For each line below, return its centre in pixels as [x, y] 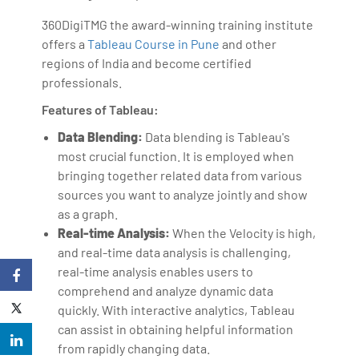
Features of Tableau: [101, 109]
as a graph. [88, 213]
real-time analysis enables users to [156, 271]
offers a [65, 43]
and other [248, 43]
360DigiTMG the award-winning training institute [178, 24]
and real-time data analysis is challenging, [175, 252]
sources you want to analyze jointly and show [183, 194]
